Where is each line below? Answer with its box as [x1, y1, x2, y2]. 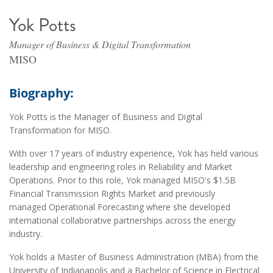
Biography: [9, 85, 77, 102]
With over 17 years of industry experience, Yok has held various [9, 147, 258, 160]
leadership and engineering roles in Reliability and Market [9, 161, 232, 173]
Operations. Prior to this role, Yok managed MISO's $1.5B [9, 174, 236, 186]
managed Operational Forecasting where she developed [9, 201, 230, 213]
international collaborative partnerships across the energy [9, 214, 236, 227]
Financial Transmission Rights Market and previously [9, 188, 215, 200]
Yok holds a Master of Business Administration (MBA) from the [9, 250, 258, 263]
